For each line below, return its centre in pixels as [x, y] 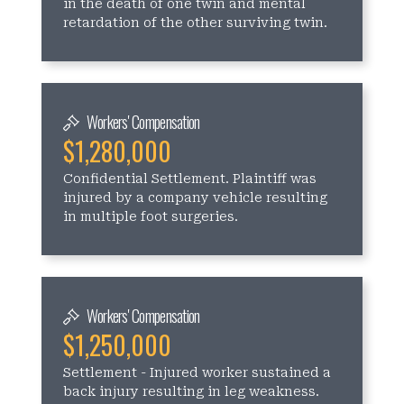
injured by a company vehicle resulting [196, 197]
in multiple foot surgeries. [151, 216]
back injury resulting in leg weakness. [192, 391]
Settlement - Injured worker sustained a [197, 372]
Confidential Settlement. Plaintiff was [190, 179]
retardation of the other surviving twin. [196, 23]
